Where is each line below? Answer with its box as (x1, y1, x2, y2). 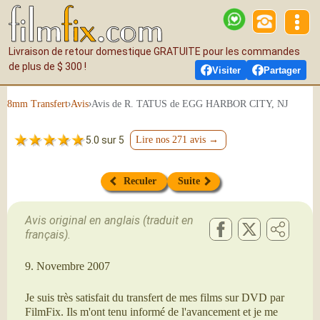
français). (25, 228, 71, 241)
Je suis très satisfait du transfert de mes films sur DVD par (25, 291, 284, 304)
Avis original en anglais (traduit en (25, 214, 194, 227)
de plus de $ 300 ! (9, 61, 86, 72)
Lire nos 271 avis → (136, 134, 219, 145)
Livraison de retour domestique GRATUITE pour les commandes (9, 46, 300, 57)
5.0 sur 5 (86, 134, 124, 146)
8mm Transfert (7, 99, 68, 109)
